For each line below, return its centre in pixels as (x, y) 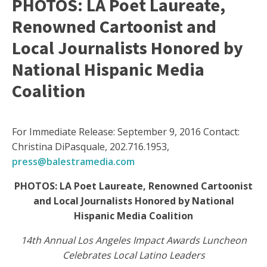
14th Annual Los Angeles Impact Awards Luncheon (133, 240)
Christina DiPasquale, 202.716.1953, (91, 147)
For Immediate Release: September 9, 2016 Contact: (126, 132)
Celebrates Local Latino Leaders (133, 255)
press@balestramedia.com (73, 162)
